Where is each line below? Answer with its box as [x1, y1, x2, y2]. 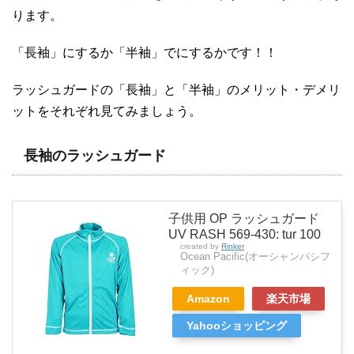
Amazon [186, 292, 230, 305]
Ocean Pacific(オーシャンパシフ [180, 250, 330, 262]
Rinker [221, 241, 244, 250]
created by [180, 241, 221, 250]
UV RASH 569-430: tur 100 [168, 227, 321, 241]
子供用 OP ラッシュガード [168, 211, 319, 225]
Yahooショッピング [186, 318, 287, 332]
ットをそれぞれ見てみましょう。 [12, 104, 201, 118]
